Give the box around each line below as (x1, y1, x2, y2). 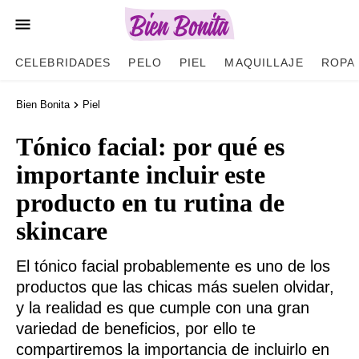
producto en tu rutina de (16, 188, 284, 217)
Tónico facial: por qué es (16, 132, 284, 161)
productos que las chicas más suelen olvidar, (16, 278, 334, 296)
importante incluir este (16, 160, 265, 189)
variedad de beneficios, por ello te (16, 320, 256, 337)
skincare (16, 216, 107, 245)
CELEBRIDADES (15, 56, 111, 69)
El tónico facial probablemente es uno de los (16, 257, 330, 275)
